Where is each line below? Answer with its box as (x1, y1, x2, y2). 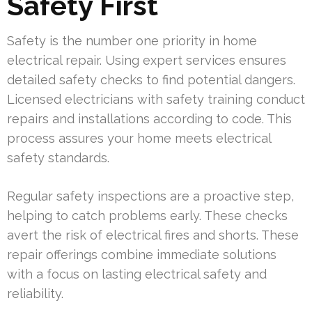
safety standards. (7, 150, 109, 166)
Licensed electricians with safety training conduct (7, 92, 305, 107)
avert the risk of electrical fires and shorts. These (7, 228, 299, 243)
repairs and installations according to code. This (7, 111, 292, 127)
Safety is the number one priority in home (7, 33, 257, 49)
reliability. (7, 286, 63, 302)
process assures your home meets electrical (7, 131, 271, 146)
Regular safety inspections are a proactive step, (7, 189, 294, 204)
